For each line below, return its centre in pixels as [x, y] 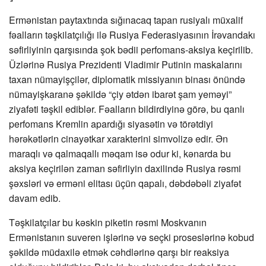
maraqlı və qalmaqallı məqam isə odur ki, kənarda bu [120, 153]
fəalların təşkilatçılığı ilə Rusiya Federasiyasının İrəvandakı [132, 35]
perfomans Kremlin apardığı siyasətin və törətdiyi [111, 124]
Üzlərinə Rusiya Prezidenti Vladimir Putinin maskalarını [126, 64]
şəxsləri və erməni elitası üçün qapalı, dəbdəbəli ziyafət [125, 183]
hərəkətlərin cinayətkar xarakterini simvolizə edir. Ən [118, 139]
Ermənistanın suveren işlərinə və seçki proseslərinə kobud [132, 237]
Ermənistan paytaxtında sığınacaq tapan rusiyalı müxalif [126, 20]
